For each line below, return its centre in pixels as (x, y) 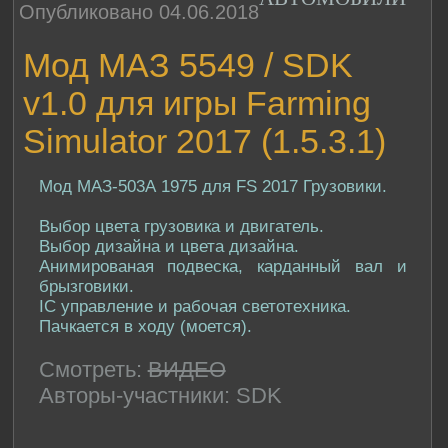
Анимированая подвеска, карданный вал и (222, 266)
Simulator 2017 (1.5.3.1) (204, 141)
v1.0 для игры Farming (196, 103)
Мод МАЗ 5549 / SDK (187, 65)
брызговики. (86, 286)
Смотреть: (90, 369)
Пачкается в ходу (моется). (145, 326)
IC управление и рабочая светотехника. (194, 306)
